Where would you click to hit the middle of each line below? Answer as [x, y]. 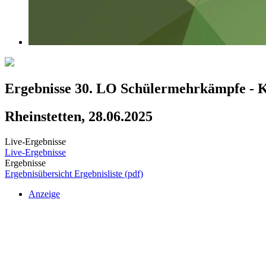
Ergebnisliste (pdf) [109, 174]
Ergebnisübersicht [39, 174]
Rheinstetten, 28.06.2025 [79, 117]
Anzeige [44, 194]
